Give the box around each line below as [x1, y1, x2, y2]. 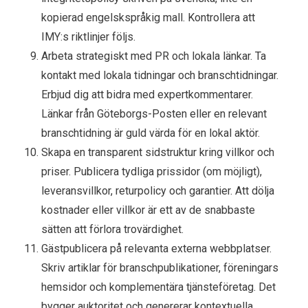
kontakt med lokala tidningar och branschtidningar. [41, 68, 278, 82]
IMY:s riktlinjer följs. [41, 30, 135, 43]
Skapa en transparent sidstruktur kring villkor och [41, 145, 274, 159]
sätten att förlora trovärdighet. [41, 222, 184, 236]
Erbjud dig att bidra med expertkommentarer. [41, 87, 253, 101]
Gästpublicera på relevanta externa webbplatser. [41, 241, 272, 255]
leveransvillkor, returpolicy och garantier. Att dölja [41, 184, 274, 197]
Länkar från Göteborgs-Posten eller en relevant [41, 107, 267, 120]
